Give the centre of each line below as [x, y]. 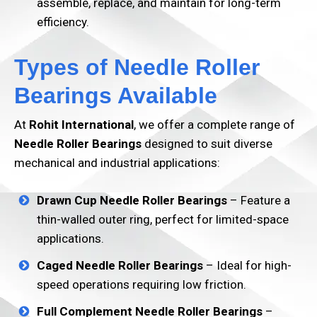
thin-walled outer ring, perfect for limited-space [163, 219]
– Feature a [259, 200]
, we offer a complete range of [214, 125]
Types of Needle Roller [137, 67]
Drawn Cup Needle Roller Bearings [132, 200]
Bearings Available [116, 96]
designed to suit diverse [207, 144]
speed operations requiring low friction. [142, 284]
